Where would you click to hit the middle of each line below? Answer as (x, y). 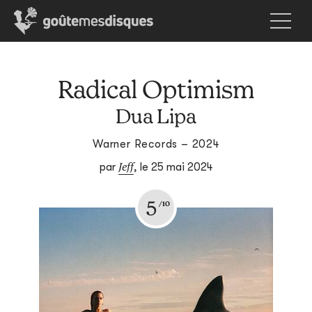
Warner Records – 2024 (156, 144)
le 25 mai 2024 (176, 167)
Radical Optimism (156, 89)
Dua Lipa (156, 116)
